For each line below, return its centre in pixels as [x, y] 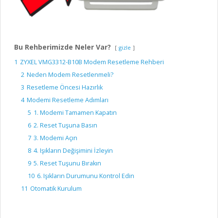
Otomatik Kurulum [56, 189]
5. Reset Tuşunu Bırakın [67, 163]
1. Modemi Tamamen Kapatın [75, 113]
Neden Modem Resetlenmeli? [70, 75]
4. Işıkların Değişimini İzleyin [73, 151]
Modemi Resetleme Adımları [68, 100]
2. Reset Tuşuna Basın [65, 126]
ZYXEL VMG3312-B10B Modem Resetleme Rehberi [92, 62]
